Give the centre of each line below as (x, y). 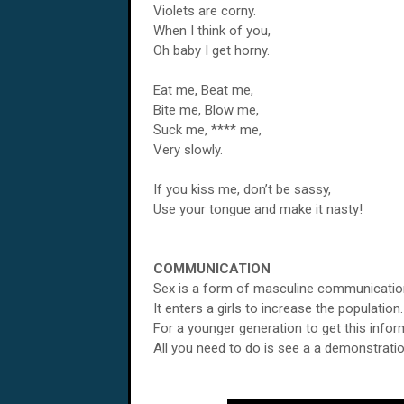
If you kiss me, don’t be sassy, (242, 189)
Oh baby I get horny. (211, 50)
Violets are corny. (205, 11)
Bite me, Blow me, (206, 110)
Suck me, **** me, (207, 130)
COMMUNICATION (212, 269)
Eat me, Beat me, (203, 90)
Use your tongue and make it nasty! (258, 209)
